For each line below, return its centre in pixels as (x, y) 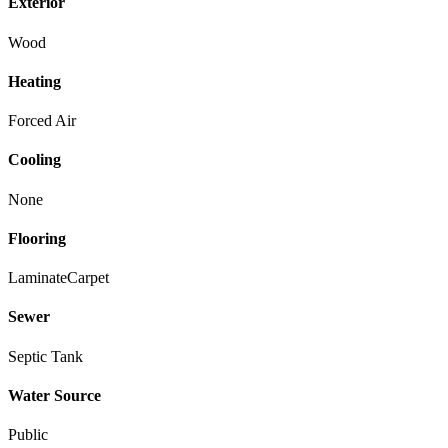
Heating (34, 81)
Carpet (88, 278)
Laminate (37, 278)
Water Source (54, 396)
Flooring (37, 238)
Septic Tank (45, 356)
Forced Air (42, 121)
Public (28, 435)
